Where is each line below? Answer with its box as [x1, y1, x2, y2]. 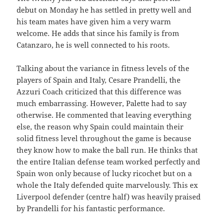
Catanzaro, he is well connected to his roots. [17, 40, 170, 50]
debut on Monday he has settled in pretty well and [17, 5, 192, 15]
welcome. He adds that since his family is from [17, 28, 180, 38]
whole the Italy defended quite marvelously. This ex [17, 180, 199, 190]
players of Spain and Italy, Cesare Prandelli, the [17, 75, 181, 85]
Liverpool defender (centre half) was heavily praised [17, 192, 201, 202]
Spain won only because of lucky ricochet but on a [17, 168, 192, 179]
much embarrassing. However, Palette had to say [17, 98, 187, 109]
